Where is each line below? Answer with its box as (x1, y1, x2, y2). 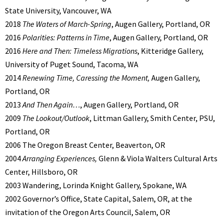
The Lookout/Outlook (22, 113, 90, 123)
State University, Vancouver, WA (5, 5, 111, 16)
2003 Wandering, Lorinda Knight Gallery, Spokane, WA (5, 180, 187, 191)
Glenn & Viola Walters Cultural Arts (97, 153, 218, 164)
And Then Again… (21, 100, 80, 110)
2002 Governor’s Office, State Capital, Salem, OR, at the (5, 194, 192, 204)
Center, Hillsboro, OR (5, 167, 78, 177)
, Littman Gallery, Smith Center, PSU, (90, 113, 215, 123)
